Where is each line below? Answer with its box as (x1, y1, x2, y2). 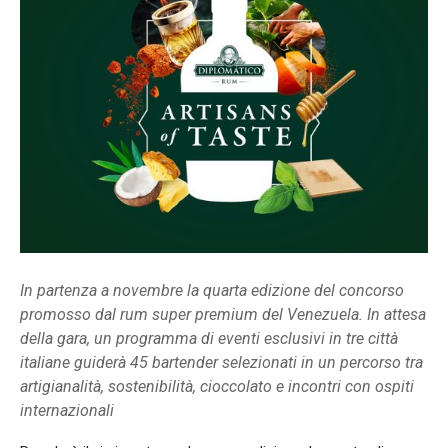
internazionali (20, 400, 114, 420)
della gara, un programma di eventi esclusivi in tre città (20, 328, 398, 348)
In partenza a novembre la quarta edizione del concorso (20, 280, 404, 300)
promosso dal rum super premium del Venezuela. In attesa (20, 304, 426, 324)
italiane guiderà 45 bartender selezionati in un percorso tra (20, 352, 423, 372)
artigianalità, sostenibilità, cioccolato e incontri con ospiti (20, 376, 414, 396)
